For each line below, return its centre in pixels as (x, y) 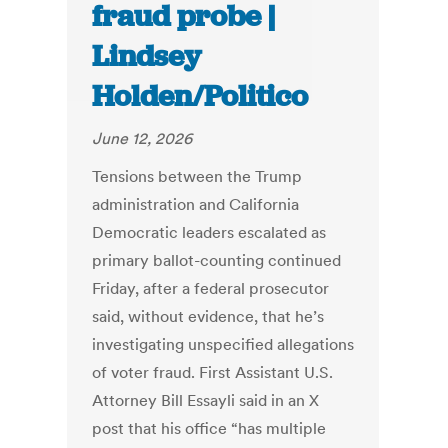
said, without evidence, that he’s (208, 316)
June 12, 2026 (142, 138)
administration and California (196, 204)
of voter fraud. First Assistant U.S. (213, 372)
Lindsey (147, 56)
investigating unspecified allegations (223, 344)
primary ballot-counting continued (217, 260)
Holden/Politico (200, 96)
